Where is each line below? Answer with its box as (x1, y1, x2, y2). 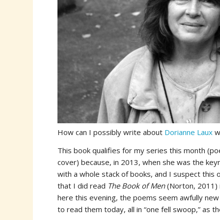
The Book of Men (108, 180, 167, 191)
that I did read (57, 180, 108, 191)
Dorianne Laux (165, 127, 213, 137)
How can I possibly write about (57, 127, 165, 137)
